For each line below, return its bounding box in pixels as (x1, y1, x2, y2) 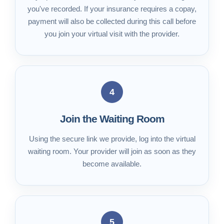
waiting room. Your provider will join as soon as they (28, 147, 196, 155)
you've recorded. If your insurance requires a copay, (27, 4, 196, 13)
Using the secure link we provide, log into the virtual (28, 134, 195, 143)
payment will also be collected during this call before (28, 17, 196, 25)
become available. (82, 159, 141, 168)
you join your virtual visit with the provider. (44, 29, 179, 38)
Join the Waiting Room (59, 113, 164, 124)
